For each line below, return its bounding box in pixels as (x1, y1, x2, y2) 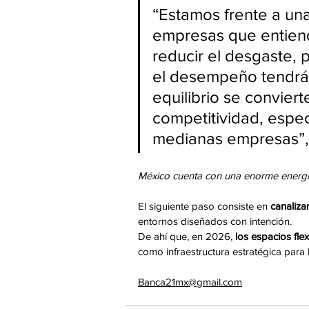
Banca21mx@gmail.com (138, 276, 242, 288)
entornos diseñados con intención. (138, 215, 292, 228)
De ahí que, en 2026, (138, 230, 235, 243)
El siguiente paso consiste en (138, 200, 268, 212)
